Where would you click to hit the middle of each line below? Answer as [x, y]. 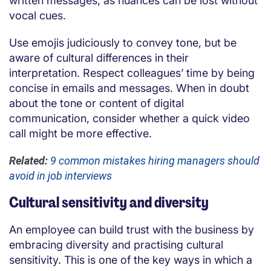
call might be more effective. [80, 133]
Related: [28, 160]
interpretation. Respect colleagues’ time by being [132, 73]
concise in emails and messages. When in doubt [129, 88]
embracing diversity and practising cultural [116, 244]
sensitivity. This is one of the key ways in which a [131, 260]
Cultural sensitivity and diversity [109, 202]
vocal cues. [38, 15]
